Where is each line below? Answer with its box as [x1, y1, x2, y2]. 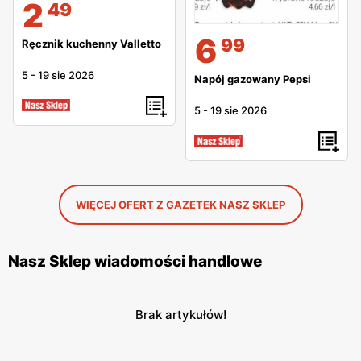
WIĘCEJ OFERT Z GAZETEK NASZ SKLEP [76, 198, 285, 212]
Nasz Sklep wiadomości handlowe [8, 252, 262, 272]
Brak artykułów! [135, 307, 226, 323]
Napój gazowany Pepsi [194, 73, 311, 86]
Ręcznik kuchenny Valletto [22, 36, 161, 50]
